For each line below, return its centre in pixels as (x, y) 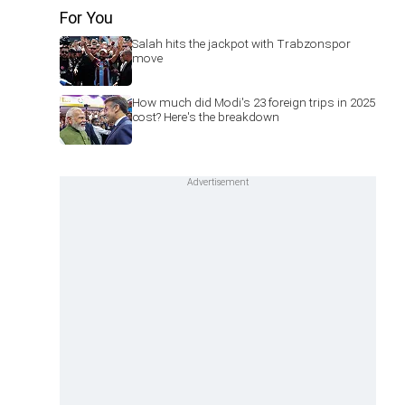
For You (86, 18)
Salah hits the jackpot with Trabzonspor (241, 43)
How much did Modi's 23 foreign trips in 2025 (254, 102)
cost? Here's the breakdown (206, 117)
